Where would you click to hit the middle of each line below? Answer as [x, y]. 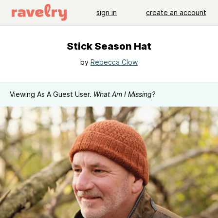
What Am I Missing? [124, 94]
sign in [107, 12]
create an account [176, 12]
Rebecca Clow [114, 62]
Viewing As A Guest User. [52, 94]
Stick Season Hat [109, 46]
